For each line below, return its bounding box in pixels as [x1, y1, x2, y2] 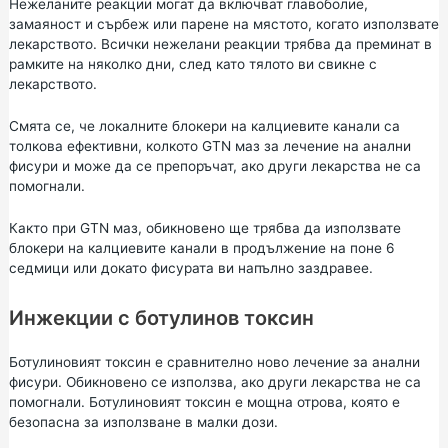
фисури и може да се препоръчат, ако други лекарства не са [8, 158, 421, 175]
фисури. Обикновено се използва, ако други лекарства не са [8, 374, 421, 390]
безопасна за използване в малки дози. [8, 414, 278, 430]
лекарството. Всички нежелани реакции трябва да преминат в [8, 36, 432, 53]
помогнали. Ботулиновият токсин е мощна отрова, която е [8, 394, 400, 410]
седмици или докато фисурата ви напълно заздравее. [8, 260, 373, 277]
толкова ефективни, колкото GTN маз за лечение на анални [8, 138, 411, 155]
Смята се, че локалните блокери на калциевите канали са [8, 118, 400, 135]
